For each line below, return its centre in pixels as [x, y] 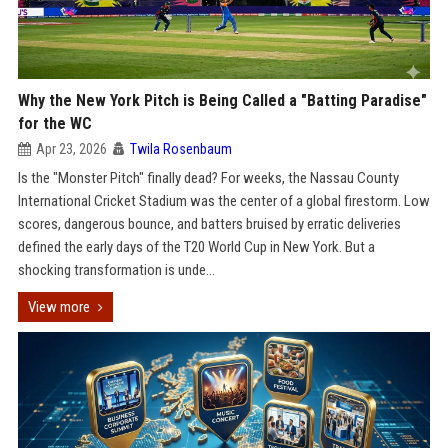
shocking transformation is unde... [116, 270]
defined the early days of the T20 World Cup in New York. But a [196, 247]
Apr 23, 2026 [71, 149]
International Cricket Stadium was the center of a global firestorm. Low [223, 201]
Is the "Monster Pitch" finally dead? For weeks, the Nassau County [208, 178]
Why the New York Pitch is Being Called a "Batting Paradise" [222, 100]
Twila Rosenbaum [180, 149]
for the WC [54, 123]
